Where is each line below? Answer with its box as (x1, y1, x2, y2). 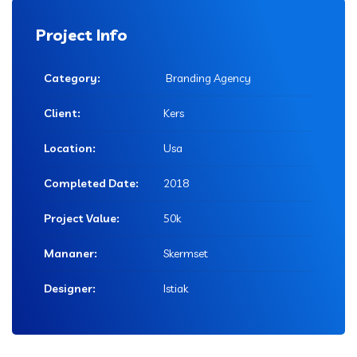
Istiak (163, 281, 188, 296)
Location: (44, 141, 96, 156)
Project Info (36, 25, 127, 45)
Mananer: (44, 246, 97, 261)
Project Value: (44, 211, 120, 226)
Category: (44, 71, 100, 86)
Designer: (44, 281, 96, 296)
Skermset (163, 246, 208, 261)
